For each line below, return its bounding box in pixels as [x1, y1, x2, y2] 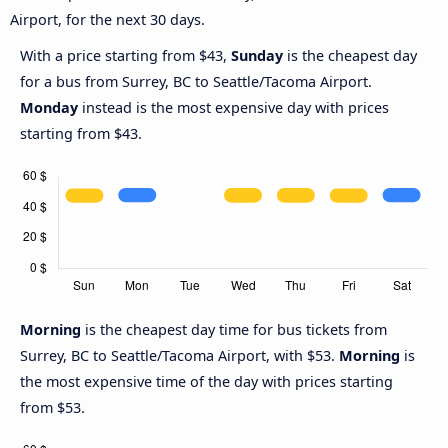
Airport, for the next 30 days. [10, 10, 205, 30]
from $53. [20, 398, 85, 418]
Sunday [231, 46, 283, 66]
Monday [20, 98, 78, 118]
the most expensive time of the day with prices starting [20, 372, 393, 392]
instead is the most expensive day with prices [78, 98, 389, 118]
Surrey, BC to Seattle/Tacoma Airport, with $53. [20, 346, 339, 366]
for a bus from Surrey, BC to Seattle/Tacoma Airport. [20, 72, 372, 92]
